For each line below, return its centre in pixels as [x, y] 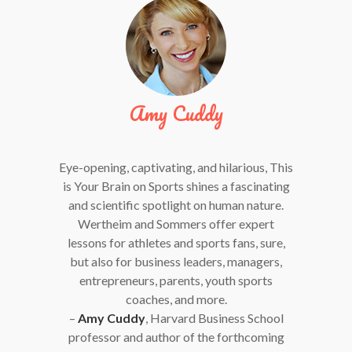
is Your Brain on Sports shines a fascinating [176, 185]
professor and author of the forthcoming [176, 336]
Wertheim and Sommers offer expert [176, 223]
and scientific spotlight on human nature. [176, 204]
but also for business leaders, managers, [176, 261]
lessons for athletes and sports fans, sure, [176, 242]
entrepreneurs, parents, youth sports [176, 280]
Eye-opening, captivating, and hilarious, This [176, 167]
